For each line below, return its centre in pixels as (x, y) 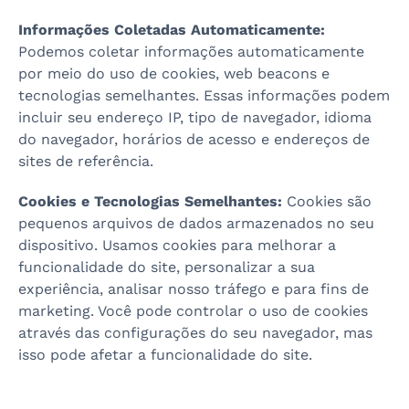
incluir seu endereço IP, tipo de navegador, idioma (195, 117)
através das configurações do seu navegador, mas (195, 333)
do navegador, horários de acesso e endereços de (194, 139)
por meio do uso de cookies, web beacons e (174, 73)
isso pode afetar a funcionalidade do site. (165, 355)
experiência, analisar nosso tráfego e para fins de (194, 289)
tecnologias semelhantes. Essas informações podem (204, 95)
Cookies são (327, 201)
